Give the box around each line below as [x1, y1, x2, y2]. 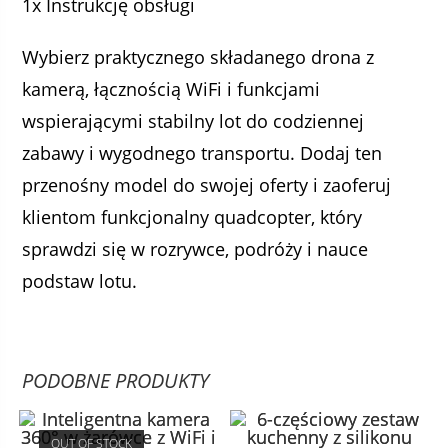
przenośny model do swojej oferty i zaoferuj [22, 173, 392, 198]
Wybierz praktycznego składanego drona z [22, 45, 375, 70]
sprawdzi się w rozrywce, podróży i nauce [22, 237, 369, 262]
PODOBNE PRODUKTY [22, 367, 210, 395]
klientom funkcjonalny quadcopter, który [22, 205, 363, 230]
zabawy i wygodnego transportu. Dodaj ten [22, 141, 383, 166]
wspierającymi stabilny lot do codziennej [22, 109, 365, 134]
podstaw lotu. [22, 269, 138, 294]
